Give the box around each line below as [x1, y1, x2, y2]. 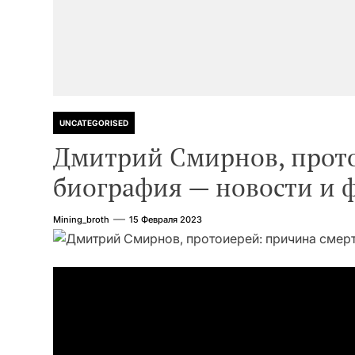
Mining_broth [53, 214, 109, 225]
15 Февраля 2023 [129, 214, 202, 225]
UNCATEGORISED [59, 118, 128, 128]
